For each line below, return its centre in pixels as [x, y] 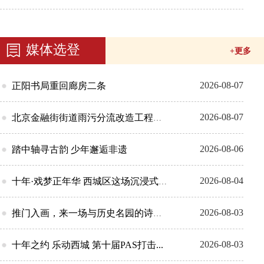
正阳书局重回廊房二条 [59, 86]
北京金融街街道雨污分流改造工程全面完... [82, 118]
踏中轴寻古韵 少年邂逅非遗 [70, 150]
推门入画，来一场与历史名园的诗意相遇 [82, 213]
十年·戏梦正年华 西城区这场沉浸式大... [85, 181]
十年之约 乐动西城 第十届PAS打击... [88, 245]
